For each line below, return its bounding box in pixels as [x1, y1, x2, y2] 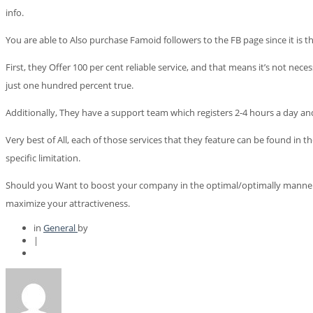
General [43, 221, 78, 235]
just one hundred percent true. [6, 79, 133, 92]
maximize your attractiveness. [6, 197, 130, 210]
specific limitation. [6, 152, 80, 165]
